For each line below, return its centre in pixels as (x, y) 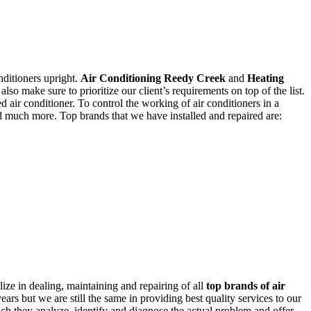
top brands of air (246, 286)
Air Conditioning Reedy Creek (153, 78)
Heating (266, 78)
